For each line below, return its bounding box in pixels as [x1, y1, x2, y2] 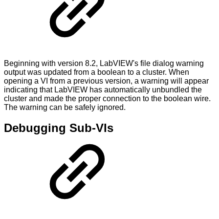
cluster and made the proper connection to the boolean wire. [4, 94, 211, 103]
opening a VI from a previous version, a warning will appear [4, 76, 209, 85]
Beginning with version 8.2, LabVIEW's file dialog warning [4, 59, 204, 67]
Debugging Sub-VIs [4, 121, 113, 135]
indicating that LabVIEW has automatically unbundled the [4, 85, 202, 94]
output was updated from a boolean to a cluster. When [4, 67, 189, 76]
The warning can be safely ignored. [4, 103, 126, 111]
